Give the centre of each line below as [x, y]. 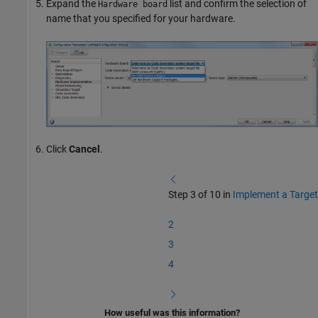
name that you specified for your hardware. [141, 18]
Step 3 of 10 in [201, 195]
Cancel [84, 149]
